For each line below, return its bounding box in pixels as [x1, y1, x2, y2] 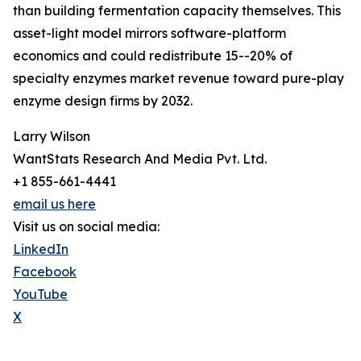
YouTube [13, 286, 68, 303]
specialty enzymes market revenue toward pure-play [13, 70, 344, 87]
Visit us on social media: [13, 218, 160, 235]
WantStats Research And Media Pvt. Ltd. [13, 151, 267, 168]
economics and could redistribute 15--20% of [13, 48, 293, 64]
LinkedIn [13, 241, 68, 258]
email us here [13, 196, 96, 213]
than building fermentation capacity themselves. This [13, 2, 341, 19]
